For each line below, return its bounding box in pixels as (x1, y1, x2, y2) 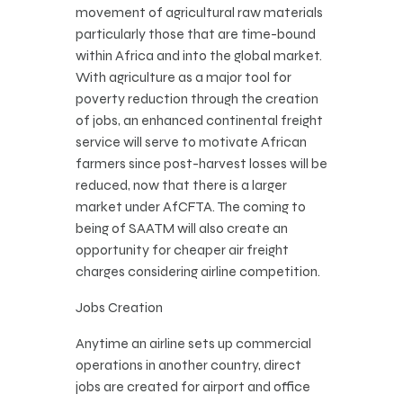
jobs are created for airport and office (76, 378, 310, 396)
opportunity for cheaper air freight (76, 241, 289, 259)
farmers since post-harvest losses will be (76, 155, 327, 173)
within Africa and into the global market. (76, 47, 322, 65)
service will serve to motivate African (76, 133, 307, 151)
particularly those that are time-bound (76, 25, 316, 43)
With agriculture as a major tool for (76, 68, 291, 86)
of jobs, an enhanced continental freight (76, 112, 323, 130)
